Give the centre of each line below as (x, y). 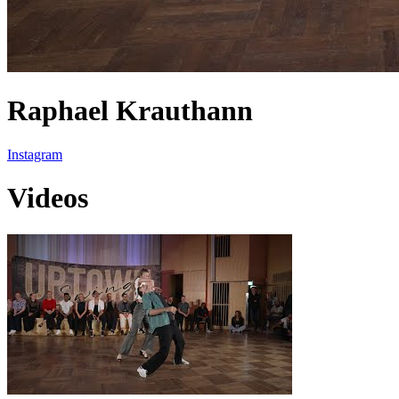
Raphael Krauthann (130, 111)
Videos (48, 198)
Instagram (35, 154)
